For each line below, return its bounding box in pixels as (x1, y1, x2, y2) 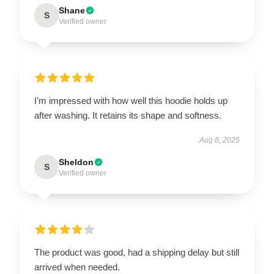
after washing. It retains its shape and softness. (34, 110, 221, 120)
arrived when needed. (34, 262, 120, 272)
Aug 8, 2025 (199, 136, 240, 144)
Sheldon (59, 157, 94, 167)
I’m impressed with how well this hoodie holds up (34, 95, 228, 106)
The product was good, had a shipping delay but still (34, 247, 239, 257)
